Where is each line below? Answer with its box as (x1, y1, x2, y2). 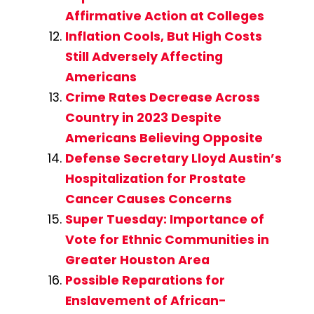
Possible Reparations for (64, 271, 225, 289)
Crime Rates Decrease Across (64, 88, 260, 106)
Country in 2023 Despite (64, 109, 221, 126)
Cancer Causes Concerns (64, 190, 232, 207)
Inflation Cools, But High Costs (64, 27, 262, 45)
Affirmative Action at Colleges (64, 7, 264, 25)
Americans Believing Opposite (64, 129, 263, 146)
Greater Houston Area (64, 251, 210, 268)
